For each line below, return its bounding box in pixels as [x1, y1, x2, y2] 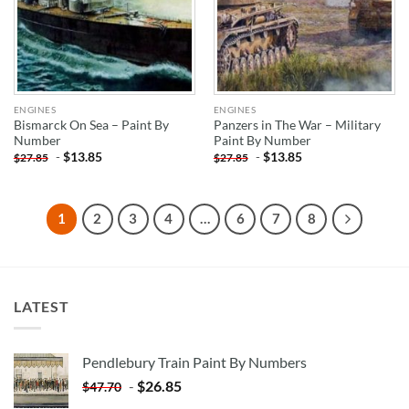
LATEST [14, 297, 69, 315]
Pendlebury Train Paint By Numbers [82, 353, 307, 372]
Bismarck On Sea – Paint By [13, 118, 169, 133]
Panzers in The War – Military [213, 118, 381, 133]
